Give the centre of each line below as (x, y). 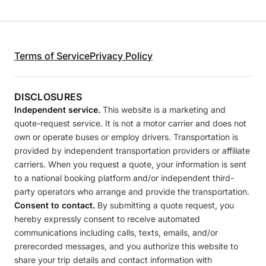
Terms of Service (52, 56)
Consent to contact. (55, 205)
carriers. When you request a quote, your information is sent (130, 164)
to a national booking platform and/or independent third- (124, 178)
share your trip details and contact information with (113, 260)
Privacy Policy (121, 56)
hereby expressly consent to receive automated (107, 219)
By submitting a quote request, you (164, 205)
